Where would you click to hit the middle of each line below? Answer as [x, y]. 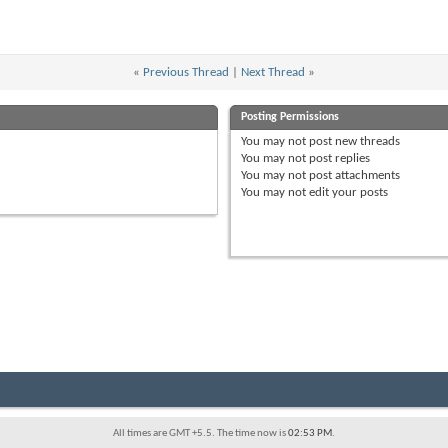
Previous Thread [186, 73]
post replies [338, 159]
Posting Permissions [290, 117]
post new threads [353, 142]
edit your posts [347, 193]
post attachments [353, 176]
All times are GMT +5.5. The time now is [200, 434]
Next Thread [273, 73]
